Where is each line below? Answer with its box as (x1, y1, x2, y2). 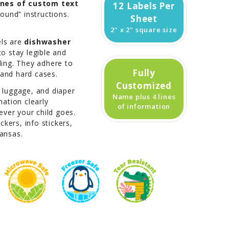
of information (117, 101, 171, 111)
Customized (116, 79, 172, 91)
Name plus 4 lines (112, 91, 176, 101)
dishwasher (24, 36, 71, 47)
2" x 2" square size (110, 25, 177, 34)
